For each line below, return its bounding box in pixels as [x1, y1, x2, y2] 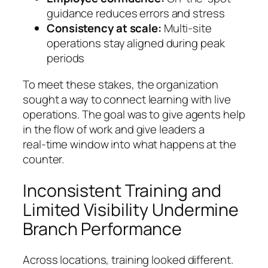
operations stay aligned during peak [47, 35, 225, 51]
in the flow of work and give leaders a [23, 121, 205, 137]
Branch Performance [23, 217, 182, 240]
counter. [23, 151, 65, 167]
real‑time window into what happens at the [23, 136, 236, 152]
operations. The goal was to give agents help [23, 106, 245, 122]
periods [47, 50, 85, 66]
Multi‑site [161, 20, 212, 36]
